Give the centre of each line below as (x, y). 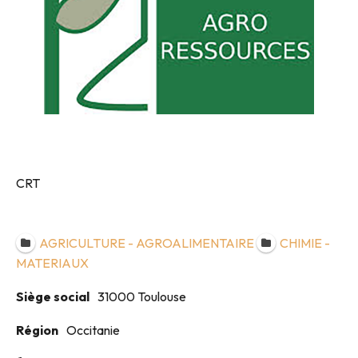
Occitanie (93, 330)
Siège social (53, 296)
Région (37, 330)
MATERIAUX (52, 263)
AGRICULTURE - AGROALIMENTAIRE (146, 243)
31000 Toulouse (142, 296)
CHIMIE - (304, 243)
